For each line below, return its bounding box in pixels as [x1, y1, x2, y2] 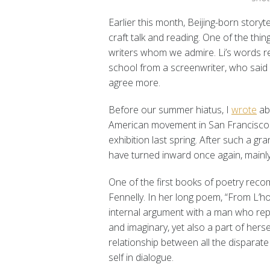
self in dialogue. [108, 250, 174, 264]
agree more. [108, 75, 160, 89]
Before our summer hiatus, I [108, 102, 231, 116]
